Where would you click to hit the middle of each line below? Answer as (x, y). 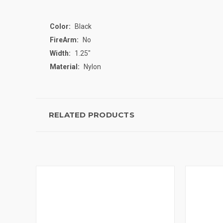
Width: (60, 53)
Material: (65, 66)
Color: (60, 26)
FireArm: (64, 40)
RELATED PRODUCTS (91, 114)
